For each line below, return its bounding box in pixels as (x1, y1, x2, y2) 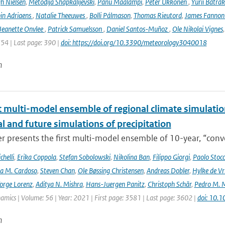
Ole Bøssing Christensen (77, 166, 144, 175)
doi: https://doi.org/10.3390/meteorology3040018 (60, 38, 207, 47)
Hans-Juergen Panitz (85, 179, 145, 189)
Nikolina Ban (113, 152, 150, 162)
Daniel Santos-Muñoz (106, 24, 169, 34)
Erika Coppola (17, 152, 56, 162)
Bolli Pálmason (89, 11, 131, 20)
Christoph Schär (147, 179, 191, 189)
